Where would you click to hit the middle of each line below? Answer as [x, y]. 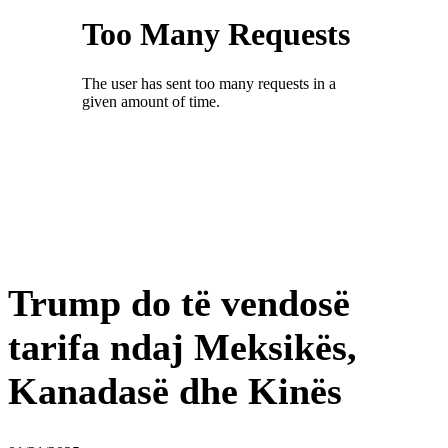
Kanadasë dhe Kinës [175, 390]
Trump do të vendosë [179, 302]
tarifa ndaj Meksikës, [182, 346]
